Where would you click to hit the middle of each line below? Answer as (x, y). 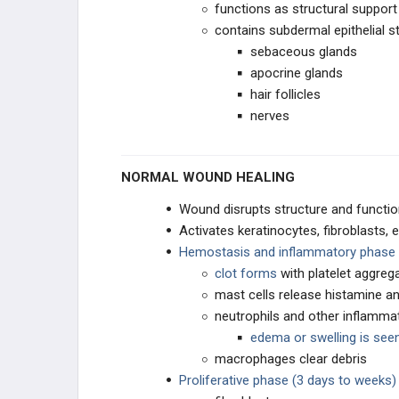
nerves (270, 116)
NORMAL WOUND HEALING (213, 177)
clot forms (248, 273)
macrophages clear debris (291, 359)
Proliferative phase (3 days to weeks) (288, 380)
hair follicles (285, 94)
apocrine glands (297, 73)
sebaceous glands (304, 52)
